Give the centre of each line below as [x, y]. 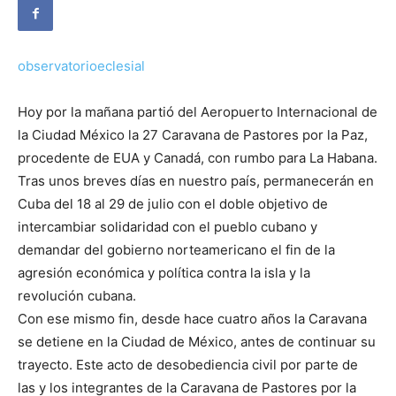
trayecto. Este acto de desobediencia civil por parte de [188, 365]
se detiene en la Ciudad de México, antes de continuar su [197, 342]
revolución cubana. [77, 296]
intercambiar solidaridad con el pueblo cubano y [168, 227]
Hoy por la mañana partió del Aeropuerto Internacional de [198, 112]
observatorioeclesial [81, 66]
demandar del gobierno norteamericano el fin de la [176, 250]
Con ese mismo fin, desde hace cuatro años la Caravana [192, 319]
